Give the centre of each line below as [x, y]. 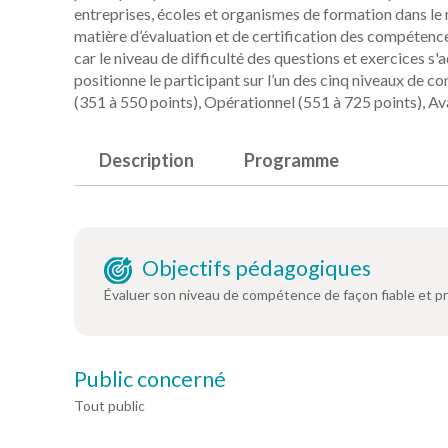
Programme [291, 160]
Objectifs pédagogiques [256, 268]
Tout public [109, 406]
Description [146, 160]
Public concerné [150, 379]
